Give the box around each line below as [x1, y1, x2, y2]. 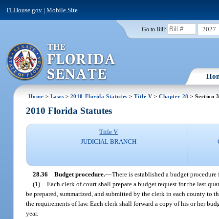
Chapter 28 [159, 93, 189, 99]
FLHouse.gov [6, 6, 43, 14]
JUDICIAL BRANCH [81, 138, 137, 146]
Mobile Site [46, 6, 78, 14]
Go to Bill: [141, 26, 166, 32]
